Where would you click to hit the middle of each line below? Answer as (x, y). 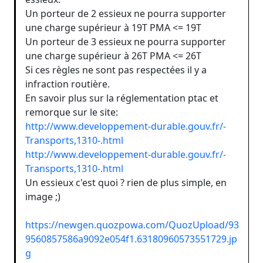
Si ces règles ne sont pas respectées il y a (116, 70)
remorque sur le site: (72, 112)
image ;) (43, 196)
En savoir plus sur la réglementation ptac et (122, 98)
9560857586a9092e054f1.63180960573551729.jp (131, 239)
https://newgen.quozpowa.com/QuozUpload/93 (132, 225)
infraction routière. (68, 84)
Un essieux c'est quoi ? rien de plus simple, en (126, 182)
